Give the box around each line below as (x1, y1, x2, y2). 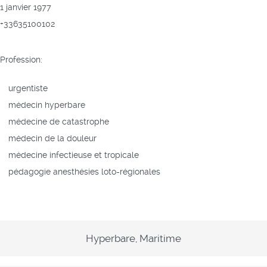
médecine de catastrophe (8, 117, 109, 126)
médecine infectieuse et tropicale (8, 150, 139, 160)
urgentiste (8, 83, 48, 93)
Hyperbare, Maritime (86, 232, 181, 244)
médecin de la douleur (8, 133, 97, 143)
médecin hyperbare (8, 100, 85, 110)
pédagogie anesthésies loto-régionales (8, 167, 160, 176)
